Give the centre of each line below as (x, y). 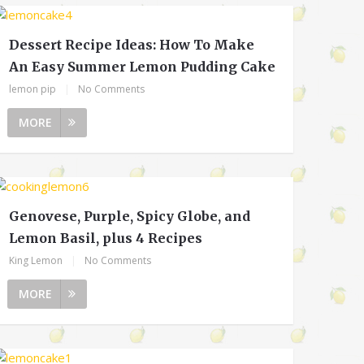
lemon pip (33, 89)
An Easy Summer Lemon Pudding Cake (143, 66)
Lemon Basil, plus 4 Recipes (106, 238)
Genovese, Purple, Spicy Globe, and (130, 216)
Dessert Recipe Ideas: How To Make (132, 44)
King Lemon (36, 260)
